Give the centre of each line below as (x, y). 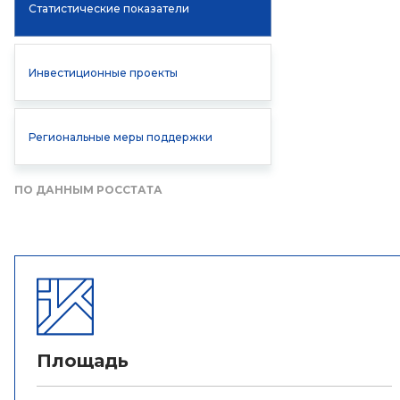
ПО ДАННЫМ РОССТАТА (88, 190)
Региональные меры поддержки (121, 137)
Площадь (83, 361)
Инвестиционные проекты (103, 72)
